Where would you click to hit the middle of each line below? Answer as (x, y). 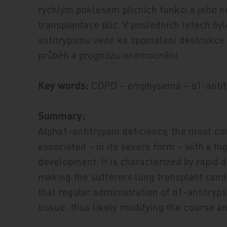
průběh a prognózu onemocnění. (109, 55)
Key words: (64, 85)
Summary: (62, 116)
